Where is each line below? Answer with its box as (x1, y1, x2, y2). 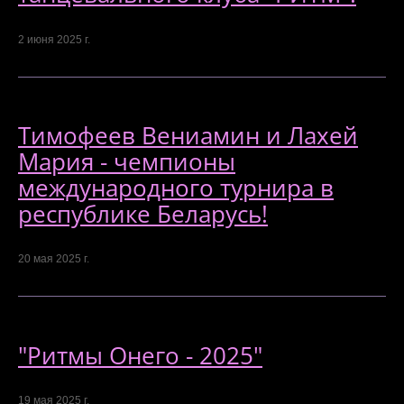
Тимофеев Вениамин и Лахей (18, 118, 358, 151)
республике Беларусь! (18, 197, 268, 230)
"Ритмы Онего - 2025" (18, 338, 262, 372)
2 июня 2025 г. (18, 32, 90, 46)
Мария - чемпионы (18, 144, 235, 178)
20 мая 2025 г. (18, 252, 89, 266)
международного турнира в (18, 170, 334, 204)
